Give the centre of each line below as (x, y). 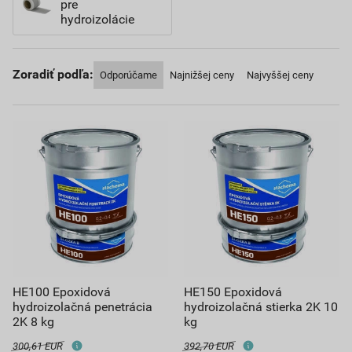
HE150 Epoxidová (233, 292)
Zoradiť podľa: (53, 74)
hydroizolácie (97, 19)
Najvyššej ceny (280, 75)
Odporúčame (128, 75)
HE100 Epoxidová (62, 292)
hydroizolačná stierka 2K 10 (261, 307)
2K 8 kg (33, 322)
